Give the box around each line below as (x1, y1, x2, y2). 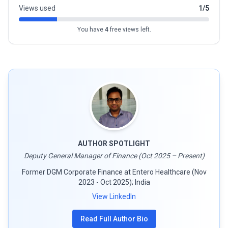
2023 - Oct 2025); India (78, 178, 150, 186)
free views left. (108, 25, 151, 33)
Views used (19, 4, 55, 12)
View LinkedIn (92, 192, 136, 201)
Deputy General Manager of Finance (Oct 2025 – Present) (23, 151, 205, 160)
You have (77, 25, 105, 33)
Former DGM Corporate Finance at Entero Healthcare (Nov (21, 167, 207, 176)
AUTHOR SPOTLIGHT (78, 139, 150, 148)
